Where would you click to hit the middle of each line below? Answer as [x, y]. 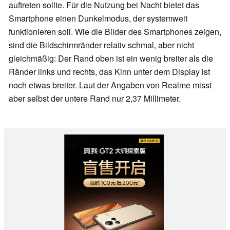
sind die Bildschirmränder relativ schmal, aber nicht [101, 45]
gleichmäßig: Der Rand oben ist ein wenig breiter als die [111, 59]
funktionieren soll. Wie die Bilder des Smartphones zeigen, [115, 32]
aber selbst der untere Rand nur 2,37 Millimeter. [95, 99]
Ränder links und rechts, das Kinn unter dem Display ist [109, 72]
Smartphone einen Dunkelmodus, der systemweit [98, 18]
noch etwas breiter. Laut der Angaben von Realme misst [110, 85]
